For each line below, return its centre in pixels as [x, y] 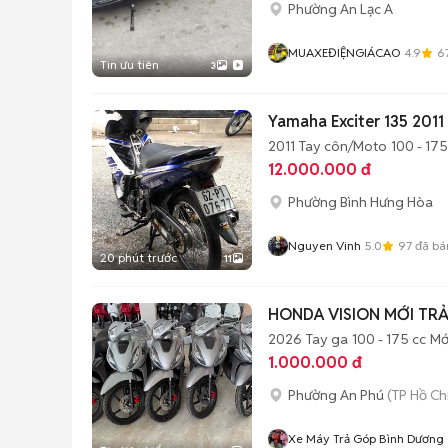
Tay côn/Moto [343, 146]
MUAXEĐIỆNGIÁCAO [344, 52]
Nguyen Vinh [324, 245]
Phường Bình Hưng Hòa [360, 202]
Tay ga [327, 339]
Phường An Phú [336, 395]
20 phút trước [138, 257]
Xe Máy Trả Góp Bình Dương [366, 438]
